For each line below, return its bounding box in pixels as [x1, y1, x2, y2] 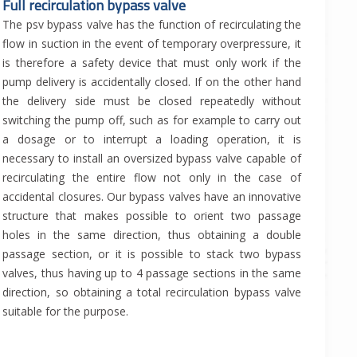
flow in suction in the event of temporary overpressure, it [2, 36, 301, 52]
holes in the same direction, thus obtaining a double [2, 227, 301, 243]
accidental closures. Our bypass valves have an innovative [2, 189, 301, 205]
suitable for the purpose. [2, 304, 129, 320]
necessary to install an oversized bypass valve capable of [2, 151, 301, 167]
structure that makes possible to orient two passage [2, 208, 301, 224]
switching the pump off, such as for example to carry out [2, 112, 301, 128]
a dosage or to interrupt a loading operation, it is [2, 131, 301, 147]
